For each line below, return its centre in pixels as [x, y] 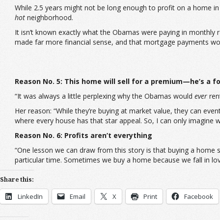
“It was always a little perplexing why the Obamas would [105, 96]
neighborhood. [49, 17]
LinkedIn [30, 196]
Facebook [199, 196]
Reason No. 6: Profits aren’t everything [83, 135]
